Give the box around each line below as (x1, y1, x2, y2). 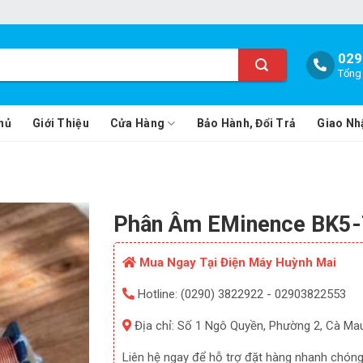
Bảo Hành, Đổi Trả (196, 117, 297, 130)
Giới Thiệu (32, 117, 89, 130)
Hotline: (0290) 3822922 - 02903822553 (135, 286, 347, 301)
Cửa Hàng (109, 117, 165, 130)
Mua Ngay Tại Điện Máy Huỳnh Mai (136, 254, 337, 270)
